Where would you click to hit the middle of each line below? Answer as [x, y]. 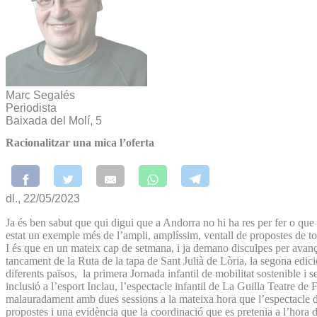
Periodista [31, 108]
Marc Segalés [40, 95]
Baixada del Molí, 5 [54, 121]
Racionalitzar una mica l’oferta [80, 143]
